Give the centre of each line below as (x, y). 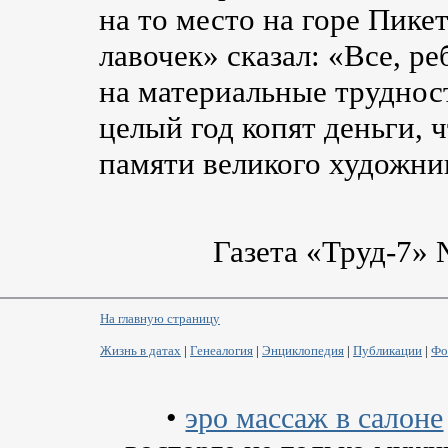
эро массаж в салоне (314, 418)
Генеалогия (221, 350)
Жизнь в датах (140, 350)
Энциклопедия (303, 350)
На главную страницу (160, 318)
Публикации (387, 350)
